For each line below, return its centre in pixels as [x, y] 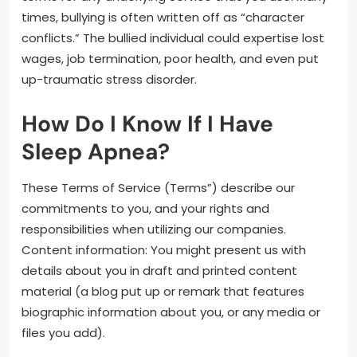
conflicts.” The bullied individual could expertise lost [173, 38]
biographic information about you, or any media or [171, 312]
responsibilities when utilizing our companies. [154, 229]
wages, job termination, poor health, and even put [170, 59]
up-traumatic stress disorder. [109, 80]
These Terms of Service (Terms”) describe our [158, 188]
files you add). [63, 333]
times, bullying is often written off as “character [163, 18]
